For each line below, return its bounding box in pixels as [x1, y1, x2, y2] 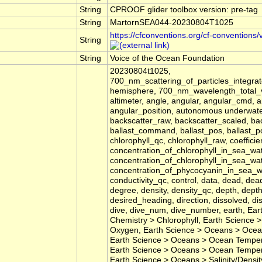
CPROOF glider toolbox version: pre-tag [110, 5, 258, 15]
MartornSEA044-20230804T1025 [110, 18, 233, 27]
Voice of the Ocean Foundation [110, 54, 225, 63]
